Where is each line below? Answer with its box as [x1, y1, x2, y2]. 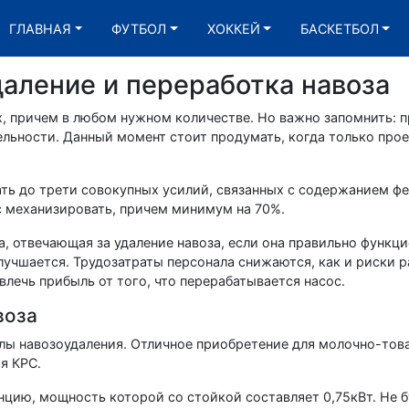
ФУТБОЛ [111, 20, 167, 37]
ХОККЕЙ [206, 20, 260, 37]
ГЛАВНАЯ [8, 20, 71, 37]
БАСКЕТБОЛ [299, 20, 379, 37]
